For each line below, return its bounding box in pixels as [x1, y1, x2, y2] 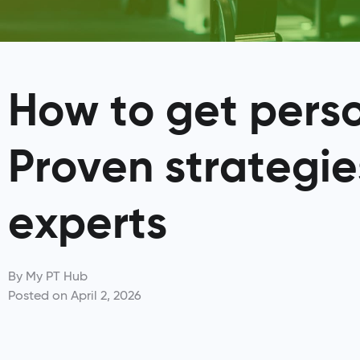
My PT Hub [22, 268, 88, 284]
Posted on [8, 288, 67, 303]
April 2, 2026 [71, 288, 141, 303]
